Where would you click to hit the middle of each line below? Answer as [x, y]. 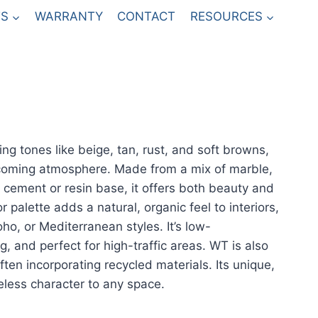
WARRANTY [69, 17]
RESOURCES [226, 17]
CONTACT [147, 17]
